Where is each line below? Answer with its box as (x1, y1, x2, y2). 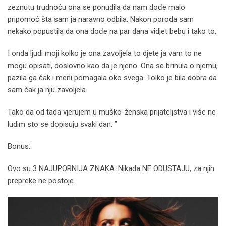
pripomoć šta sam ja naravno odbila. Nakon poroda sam (8, 15, 194, 24)
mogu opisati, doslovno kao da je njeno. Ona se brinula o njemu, (8, 61, 218, 71)
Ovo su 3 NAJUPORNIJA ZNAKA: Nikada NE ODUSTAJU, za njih (8, 164, 214, 174)
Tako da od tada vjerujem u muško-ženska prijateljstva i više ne (8, 107, 216, 117)
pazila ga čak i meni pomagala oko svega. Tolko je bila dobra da (8, 73, 217, 83)
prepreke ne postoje (8, 176, 74, 186)
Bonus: (8, 142, 30, 151)
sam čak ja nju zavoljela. (8, 85, 87, 95)
